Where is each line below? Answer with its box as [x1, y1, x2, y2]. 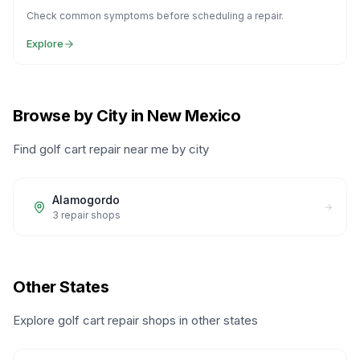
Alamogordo [52, 193, 120, 207]
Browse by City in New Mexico [13, 106, 240, 125]
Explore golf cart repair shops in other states [13, 313, 258, 328]
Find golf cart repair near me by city [13, 141, 209, 157]
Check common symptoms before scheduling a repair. [27, 10, 284, 22]
